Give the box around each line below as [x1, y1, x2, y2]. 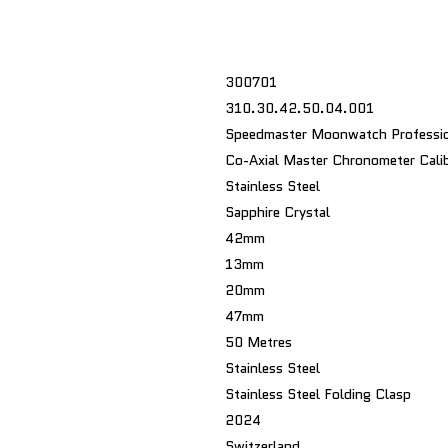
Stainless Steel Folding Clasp [225, 384, 411, 404]
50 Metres [225, 332, 292, 352]
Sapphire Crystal [225, 202, 330, 222]
